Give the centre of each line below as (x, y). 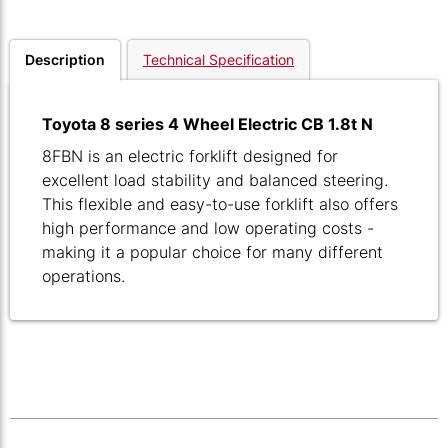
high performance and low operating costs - (208, 228)
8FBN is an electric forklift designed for (190, 156)
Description (65, 59)
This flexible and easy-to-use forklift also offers (220, 204)
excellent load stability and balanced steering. (215, 180)
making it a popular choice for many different (212, 252)
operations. (83, 276)
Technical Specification (218, 59)
